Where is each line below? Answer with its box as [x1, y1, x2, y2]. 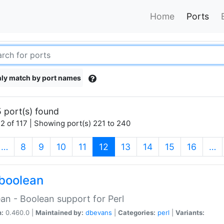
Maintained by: [35, 208, 83, 216]
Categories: [118, 208, 155, 216]
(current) [108, 140, 144, 151]
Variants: [175, 208, 204, 216]
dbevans [85, 208, 112, 216]
